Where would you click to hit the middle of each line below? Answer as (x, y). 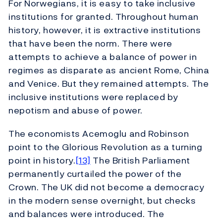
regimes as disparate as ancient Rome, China (109, 70)
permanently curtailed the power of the (95, 173)
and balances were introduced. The (86, 214)
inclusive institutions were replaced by (93, 97)
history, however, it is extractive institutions (105, 30)
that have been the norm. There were (90, 43)
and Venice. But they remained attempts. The (109, 83)
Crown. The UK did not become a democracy (107, 187)
